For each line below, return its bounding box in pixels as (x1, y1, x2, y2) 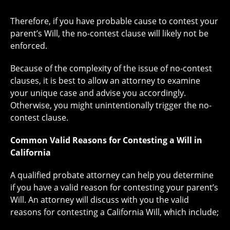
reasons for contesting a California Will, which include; (10, 206, 219, 218)
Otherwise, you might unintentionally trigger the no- (10, 100, 212, 111)
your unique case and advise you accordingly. (10, 87, 186, 99)
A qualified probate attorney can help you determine (10, 169, 214, 181)
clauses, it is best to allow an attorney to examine (10, 75, 200, 86)
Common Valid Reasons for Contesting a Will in (10, 135, 202, 146)
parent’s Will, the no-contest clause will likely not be (10, 28, 208, 39)
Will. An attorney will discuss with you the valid (10, 194, 189, 205)
